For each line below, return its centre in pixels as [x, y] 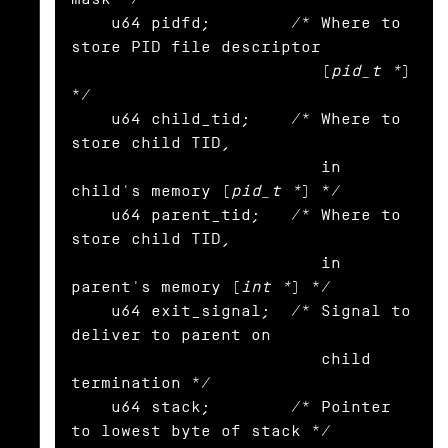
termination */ [141, 383]
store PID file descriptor [196, 47]
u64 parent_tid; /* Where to [91, 215]
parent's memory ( [156, 287]
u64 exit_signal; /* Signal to [91, 311]
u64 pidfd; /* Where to [91, 23]
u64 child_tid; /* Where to [91, 119]
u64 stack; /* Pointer [91, 407]
